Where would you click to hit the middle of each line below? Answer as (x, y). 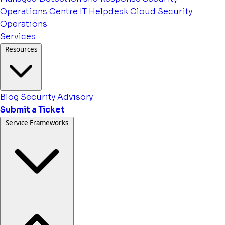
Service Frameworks (37, 122)
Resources (21, 49)
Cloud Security (161, 11)
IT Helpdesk (104, 11)
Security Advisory (57, 97)
